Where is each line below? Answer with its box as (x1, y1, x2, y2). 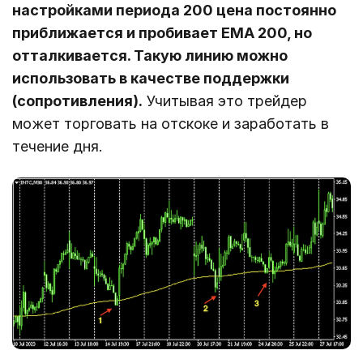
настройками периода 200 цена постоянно (12, 2, 336, 19)
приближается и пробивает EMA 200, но (12, 24, 312, 42)
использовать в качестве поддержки (12, 70, 289, 88)
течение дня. (12, 138, 103, 156)
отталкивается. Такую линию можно (12, 47, 288, 65)
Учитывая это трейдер (143, 92, 307, 110)
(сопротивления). (12, 92, 143, 110)
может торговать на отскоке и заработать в (12, 115, 329, 133)
